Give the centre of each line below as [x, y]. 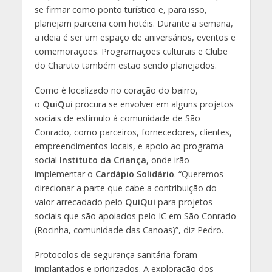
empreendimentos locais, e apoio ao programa [129, 146]
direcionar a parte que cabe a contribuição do [125, 188]
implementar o [65, 174]
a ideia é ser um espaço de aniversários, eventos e [135, 38]
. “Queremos [199, 174]
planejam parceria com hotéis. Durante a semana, [134, 24]
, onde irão [168, 160]
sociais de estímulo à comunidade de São [117, 118]
